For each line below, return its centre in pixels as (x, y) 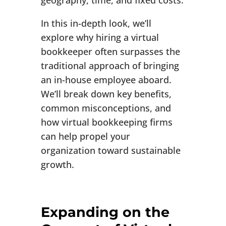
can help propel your (85, 136)
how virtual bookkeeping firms (106, 122)
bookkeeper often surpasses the (110, 52)
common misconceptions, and (106, 108)
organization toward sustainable (110, 151)
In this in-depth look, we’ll (96, 23)
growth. (57, 165)
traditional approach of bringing (110, 66)
